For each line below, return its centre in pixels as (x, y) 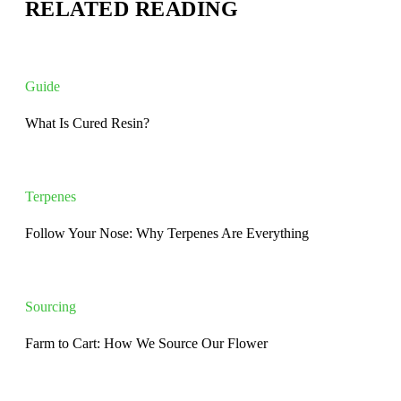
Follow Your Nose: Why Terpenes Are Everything (167, 233)
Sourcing (51, 306)
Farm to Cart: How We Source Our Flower (146, 343)
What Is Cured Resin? (87, 123)
